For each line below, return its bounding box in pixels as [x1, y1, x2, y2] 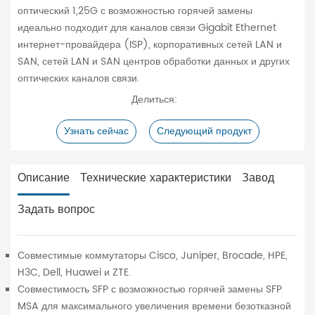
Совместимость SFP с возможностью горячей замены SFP [18, 281, 282, 298]
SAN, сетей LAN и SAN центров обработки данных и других [18, 53, 290, 70]
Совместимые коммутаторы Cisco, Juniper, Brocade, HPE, [18, 247, 288, 264]
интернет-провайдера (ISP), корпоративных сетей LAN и [18, 37, 282, 53]
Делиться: [131, 91, 177, 108]
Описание [18, 169, 70, 188]
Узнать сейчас [63, 123, 129, 140]
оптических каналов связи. [18, 70, 139, 87]
